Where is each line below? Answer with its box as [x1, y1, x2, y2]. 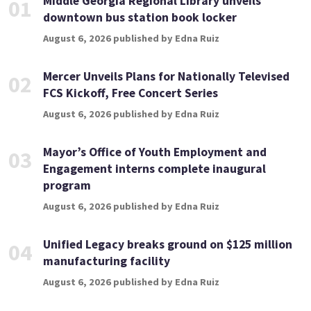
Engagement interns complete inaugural [43, 161, 266, 177]
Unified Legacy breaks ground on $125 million [43, 237, 292, 253]
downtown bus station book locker [43, 10, 237, 26]
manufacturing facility [43, 253, 170, 269]
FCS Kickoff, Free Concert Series [43, 85, 218, 101]
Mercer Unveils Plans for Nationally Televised [43, 69, 289, 85]
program [43, 178, 91, 194]
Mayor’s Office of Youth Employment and [43, 144, 267, 160]
